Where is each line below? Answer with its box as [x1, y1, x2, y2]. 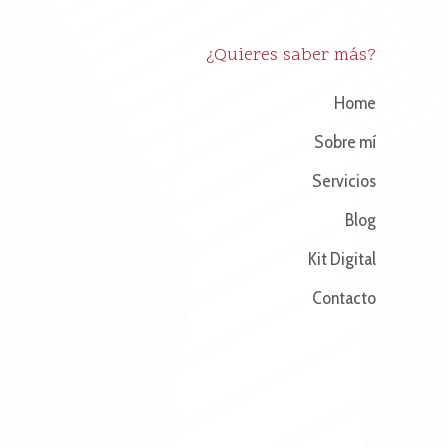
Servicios [311, 170, 376, 192]
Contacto [311, 287, 376, 309]
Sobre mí [313, 131, 376, 153]
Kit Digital [306, 248, 376, 270]
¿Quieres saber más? [205, 43, 376, 68]
